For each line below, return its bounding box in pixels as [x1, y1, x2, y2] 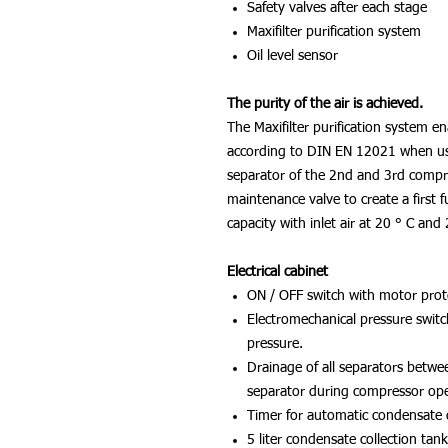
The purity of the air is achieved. [227, 97, 427, 111]
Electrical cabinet [227, 265, 328, 279]
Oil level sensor [247, 49, 338, 63]
